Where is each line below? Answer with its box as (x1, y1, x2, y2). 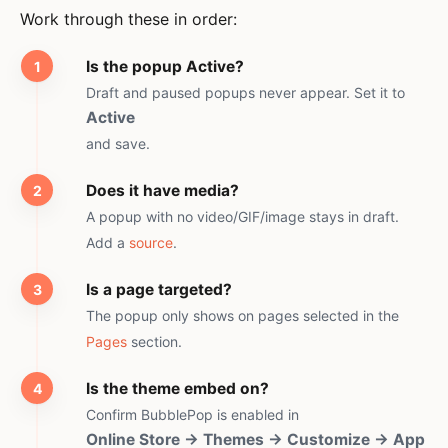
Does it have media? (86, 181, 239, 200)
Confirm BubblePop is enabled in (86, 406, 299, 423)
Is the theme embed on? (86, 379, 269, 398)
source (129, 234, 173, 251)
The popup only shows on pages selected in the (86, 307, 399, 324)
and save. (86, 135, 150, 152)
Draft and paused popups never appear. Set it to (86, 84, 405, 101)
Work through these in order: (20, 9, 237, 29)
